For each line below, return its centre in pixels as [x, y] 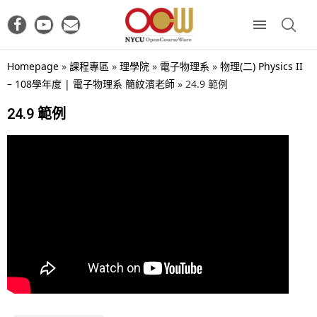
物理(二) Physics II [261, 66]
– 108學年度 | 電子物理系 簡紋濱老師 [91, 83]
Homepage [33, 66]
